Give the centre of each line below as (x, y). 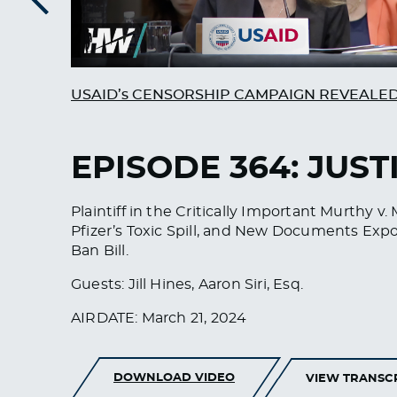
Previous (37, 21)
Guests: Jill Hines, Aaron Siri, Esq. (187, 284)
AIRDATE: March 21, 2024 (159, 318)
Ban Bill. (100, 250)
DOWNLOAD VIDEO (174, 378)
